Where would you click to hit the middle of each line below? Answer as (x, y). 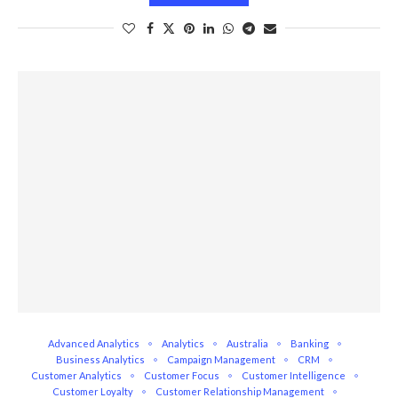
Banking (309, 343)
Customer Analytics (76, 375)
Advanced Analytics (93, 343)
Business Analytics (100, 359)
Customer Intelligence (293, 375)
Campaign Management (221, 359)
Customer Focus (181, 375)
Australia (247, 343)
